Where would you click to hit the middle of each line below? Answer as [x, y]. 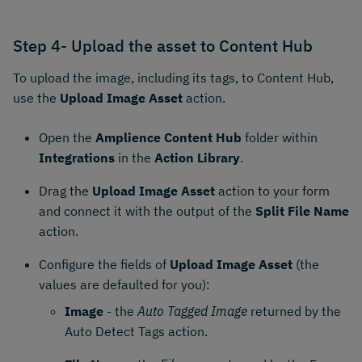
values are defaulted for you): [124, 284]
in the [135, 157]
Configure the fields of [104, 264]
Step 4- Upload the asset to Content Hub [163, 45]
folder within [280, 137]
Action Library [197, 157]
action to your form [272, 190]
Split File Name [302, 210]
